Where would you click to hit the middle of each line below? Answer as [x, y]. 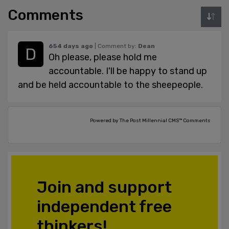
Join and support [104, 187]
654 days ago [71, 46]
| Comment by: [116, 46]
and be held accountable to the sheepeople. [110, 85]
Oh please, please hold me [103, 57]
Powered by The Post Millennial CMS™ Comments [150, 120]
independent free [104, 206]
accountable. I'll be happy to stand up [128, 71]
